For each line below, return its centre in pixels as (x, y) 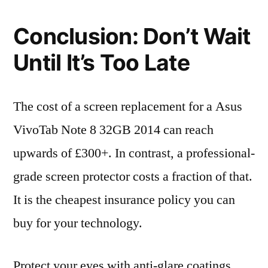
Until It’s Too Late (101, 63)
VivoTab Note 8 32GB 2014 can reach (113, 130)
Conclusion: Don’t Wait (132, 36)
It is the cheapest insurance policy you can (124, 200)
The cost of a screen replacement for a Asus (128, 106)
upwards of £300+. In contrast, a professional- (134, 153)
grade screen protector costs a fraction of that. (133, 176)
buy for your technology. (78, 223)
